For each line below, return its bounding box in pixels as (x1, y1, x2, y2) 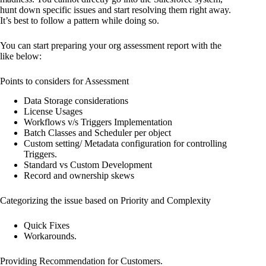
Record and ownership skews (24, 170, 134, 181)
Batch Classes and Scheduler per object (24, 128, 171, 138)
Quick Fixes (24, 220, 69, 231)
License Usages (24, 106, 85, 117)
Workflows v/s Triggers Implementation (24, 117, 172, 128)
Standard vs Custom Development (24, 160, 152, 170)
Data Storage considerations (24, 96, 128, 106)
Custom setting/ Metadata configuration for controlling (24, 138, 227, 149)
